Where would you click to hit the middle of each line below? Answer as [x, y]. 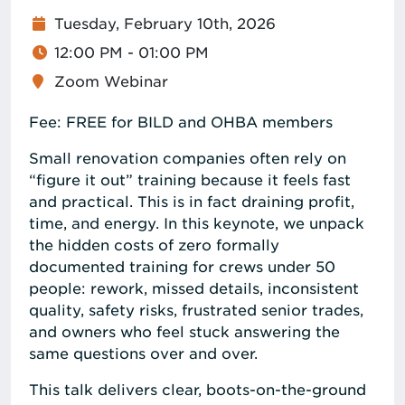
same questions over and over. [143, 353]
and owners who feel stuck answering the [184, 331]
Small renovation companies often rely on [188, 158]
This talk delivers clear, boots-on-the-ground [198, 389]
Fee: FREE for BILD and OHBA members [181, 122]
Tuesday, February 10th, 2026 [165, 23]
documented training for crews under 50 [182, 266]
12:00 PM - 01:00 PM [132, 52]
